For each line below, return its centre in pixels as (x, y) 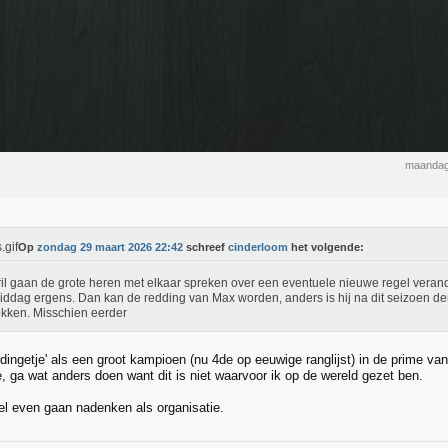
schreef (205, 247)
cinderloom (258, 247)
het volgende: (326, 247)
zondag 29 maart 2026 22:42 (110, 247)
